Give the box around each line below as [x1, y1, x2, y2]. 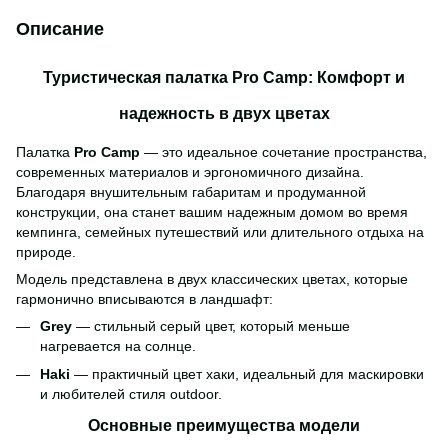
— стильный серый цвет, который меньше [72, 317, 350, 334]
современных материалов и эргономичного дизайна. [16, 163, 364, 180]
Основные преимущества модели [88, 415, 360, 434]
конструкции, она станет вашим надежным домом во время [16, 203, 408, 220]
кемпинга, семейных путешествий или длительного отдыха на [16, 223, 424, 240]
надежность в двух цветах [118, 104, 330, 122]
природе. [16, 243, 76, 260]
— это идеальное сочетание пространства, [140, 143, 427, 160]
